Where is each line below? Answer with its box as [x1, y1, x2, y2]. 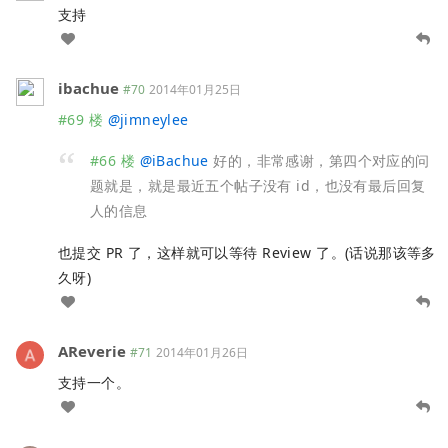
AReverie [58, 341, 126, 362]
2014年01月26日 [156, 344, 248, 362]
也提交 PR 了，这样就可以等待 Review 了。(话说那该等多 [58, 243, 436, 263]
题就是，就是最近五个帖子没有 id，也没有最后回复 [90, 176, 426, 196]
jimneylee [119, 109, 189, 129]
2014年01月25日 [149, 80, 241, 98]
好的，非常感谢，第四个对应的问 [208, 151, 430, 171]
